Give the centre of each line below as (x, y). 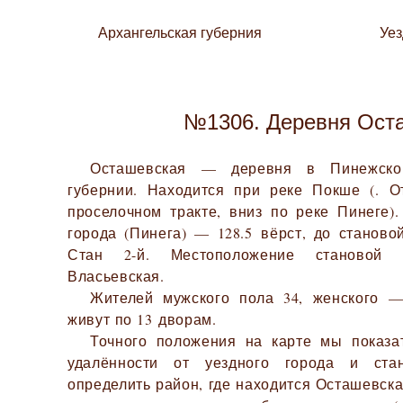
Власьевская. (116, 276)
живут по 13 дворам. (142, 319)
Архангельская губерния (180, 33)
